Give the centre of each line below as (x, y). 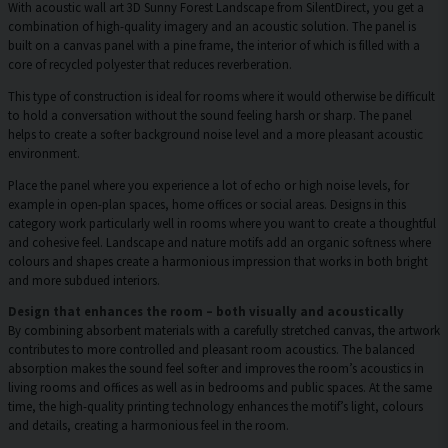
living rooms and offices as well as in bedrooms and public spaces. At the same (220, 387)
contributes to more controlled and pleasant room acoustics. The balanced (211, 349)
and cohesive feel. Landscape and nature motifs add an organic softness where (219, 241)
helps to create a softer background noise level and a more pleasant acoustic (215, 133)
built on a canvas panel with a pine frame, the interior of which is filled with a (214, 45)
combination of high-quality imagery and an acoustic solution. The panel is (212, 26)
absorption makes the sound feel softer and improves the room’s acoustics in (216, 368)
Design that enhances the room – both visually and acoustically (206, 311)
